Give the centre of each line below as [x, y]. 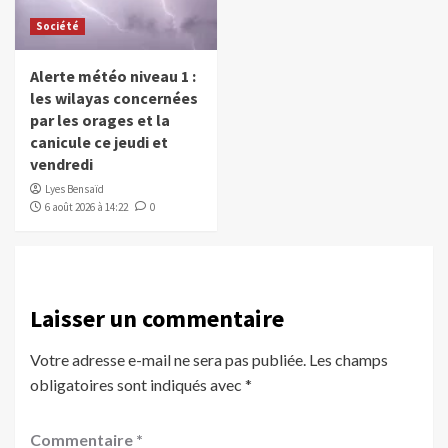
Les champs [348, 360]
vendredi [61, 164]
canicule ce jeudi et [99, 142]
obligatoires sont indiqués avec [137, 385]
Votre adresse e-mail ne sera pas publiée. [168, 360]
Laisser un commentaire [157, 319]
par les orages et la [100, 120]
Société [57, 26]
